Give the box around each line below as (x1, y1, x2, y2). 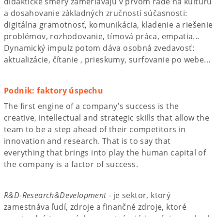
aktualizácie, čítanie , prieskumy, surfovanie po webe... (4, 54, 211, 65)
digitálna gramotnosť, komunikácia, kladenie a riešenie (4, 19, 213, 30)
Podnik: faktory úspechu (4, 85, 104, 96)
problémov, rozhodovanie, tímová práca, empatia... (4, 31, 200, 42)
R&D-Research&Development (4, 189, 107, 201)
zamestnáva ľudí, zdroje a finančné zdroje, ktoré (4, 201, 187, 212)
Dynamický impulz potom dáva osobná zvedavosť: (4, 42, 194, 53)
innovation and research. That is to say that (4, 135, 171, 146)
